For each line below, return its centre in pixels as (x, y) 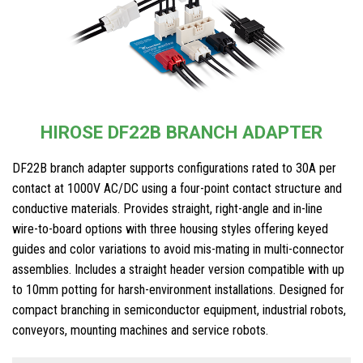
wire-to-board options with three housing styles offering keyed (170, 229)
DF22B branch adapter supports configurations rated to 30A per (174, 169)
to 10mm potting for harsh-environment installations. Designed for (178, 290)
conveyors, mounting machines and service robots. (140, 331)
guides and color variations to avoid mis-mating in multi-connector (178, 250)
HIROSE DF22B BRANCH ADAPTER (181, 132)
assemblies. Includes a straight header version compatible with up (178, 270)
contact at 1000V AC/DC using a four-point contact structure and (177, 189)
